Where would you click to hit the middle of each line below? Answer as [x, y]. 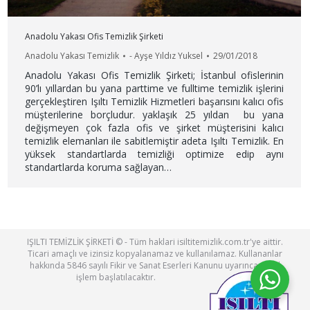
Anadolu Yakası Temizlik [72, 56]
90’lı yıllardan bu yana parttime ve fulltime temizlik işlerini [155, 89]
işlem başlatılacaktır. [116, 277]
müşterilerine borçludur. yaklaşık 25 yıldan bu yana [155, 115]
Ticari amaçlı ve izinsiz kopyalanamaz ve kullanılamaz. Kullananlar [155, 254]
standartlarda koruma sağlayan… [99, 167]
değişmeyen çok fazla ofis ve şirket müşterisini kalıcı [155, 128]
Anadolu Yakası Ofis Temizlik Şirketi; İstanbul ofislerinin [155, 75]
